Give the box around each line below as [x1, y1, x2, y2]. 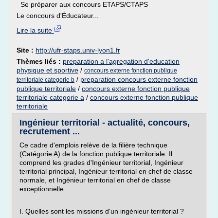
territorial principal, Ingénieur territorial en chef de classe [19, 167, 193, 175]
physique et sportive [17, 66, 78, 74]
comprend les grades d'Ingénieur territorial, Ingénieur [19, 159, 183, 166]
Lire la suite [17, 26, 54, 34]
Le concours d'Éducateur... [17, 12, 99, 19]
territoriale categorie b [17, 76, 74, 83]
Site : [17, 46, 36, 54]
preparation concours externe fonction [80, 75, 198, 83]
